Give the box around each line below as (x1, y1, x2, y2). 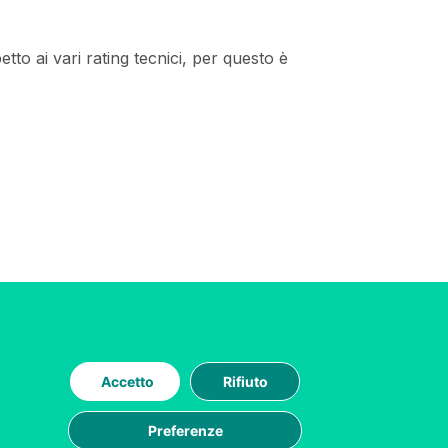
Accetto (101, 373, 155, 391)
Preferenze (147, 422, 223, 440)
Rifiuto (222, 373, 268, 391)
